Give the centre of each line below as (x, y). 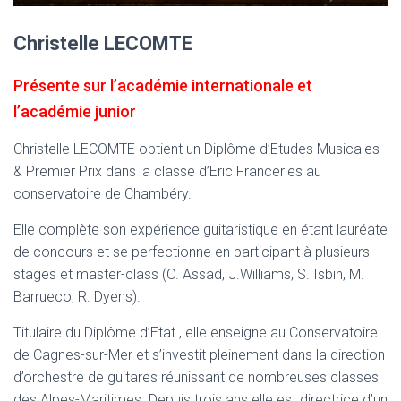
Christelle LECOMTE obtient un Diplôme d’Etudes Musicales (196, 149)
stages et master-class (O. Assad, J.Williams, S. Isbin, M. (189, 274)
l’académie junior (75, 111)
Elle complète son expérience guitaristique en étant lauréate (200, 229)
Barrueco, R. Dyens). (77, 296)
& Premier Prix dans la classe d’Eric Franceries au (167, 171)
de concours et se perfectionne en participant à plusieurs (192, 252)
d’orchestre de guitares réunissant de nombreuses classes (196, 377)
